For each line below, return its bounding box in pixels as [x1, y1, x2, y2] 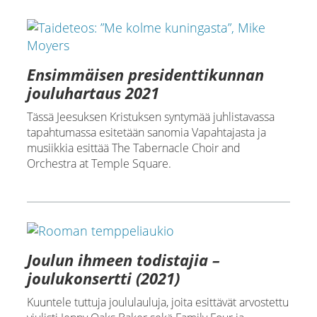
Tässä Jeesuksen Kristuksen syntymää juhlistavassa [26, 109, 275, 125]
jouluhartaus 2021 [26, 82, 159, 103]
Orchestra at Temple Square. [26, 156, 171, 171]
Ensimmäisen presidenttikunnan [26, 64, 264, 85]
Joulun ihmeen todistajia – [26, 248, 220, 270]
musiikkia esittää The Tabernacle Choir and [26, 140, 241, 156]
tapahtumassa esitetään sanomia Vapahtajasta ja [26, 125, 266, 140]
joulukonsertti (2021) [26, 267, 180, 289]
